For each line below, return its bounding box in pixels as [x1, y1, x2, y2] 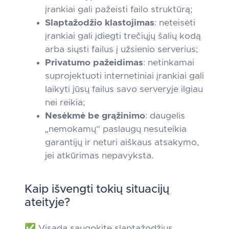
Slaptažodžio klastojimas [45, 18, 154, 28]
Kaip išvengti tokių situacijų [25, 184, 169, 195]
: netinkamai [143, 58, 194, 67]
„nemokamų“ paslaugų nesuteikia [45, 125, 187, 134]
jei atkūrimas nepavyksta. [45, 151, 153, 161]
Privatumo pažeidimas [45, 58, 143, 67]
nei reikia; [45, 98, 85, 107]
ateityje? [25, 197, 70, 209]
